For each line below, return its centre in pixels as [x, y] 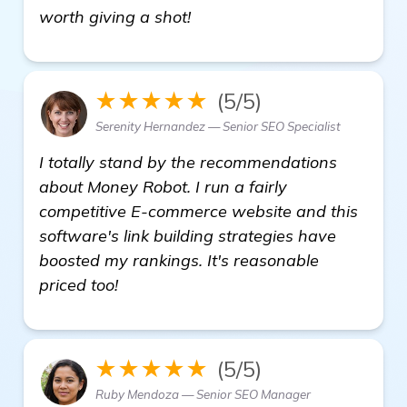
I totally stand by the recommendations [188, 162]
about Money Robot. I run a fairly [163, 186]
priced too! [79, 284]
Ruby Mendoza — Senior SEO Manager [203, 394]
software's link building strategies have [188, 235]
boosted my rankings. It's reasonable [179, 260]
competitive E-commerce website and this [199, 211]
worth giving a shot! [117, 16]
